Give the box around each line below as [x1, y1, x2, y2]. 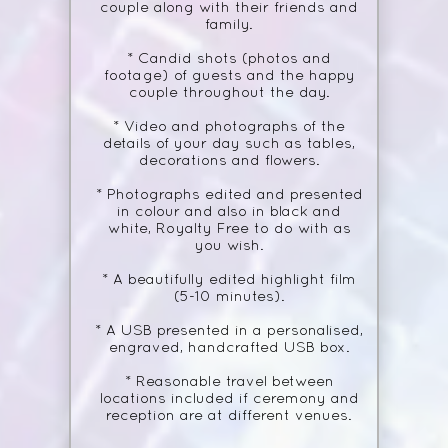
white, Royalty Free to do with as [107, 222, 351, 237]
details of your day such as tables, [103, 137, 355, 152]
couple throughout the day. [128, 86, 330, 101]
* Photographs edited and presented [95, 188, 363, 203]
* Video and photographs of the [113, 120, 345, 135]
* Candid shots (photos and [127, 52, 331, 67]
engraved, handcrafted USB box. [108, 341, 350, 356]
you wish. [194, 239, 264, 254]
